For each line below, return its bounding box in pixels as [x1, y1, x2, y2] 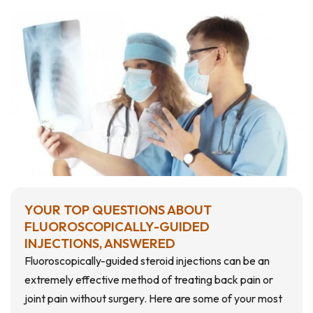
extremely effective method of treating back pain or [24, 272, 273, 286]
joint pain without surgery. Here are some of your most [24, 291, 282, 305]
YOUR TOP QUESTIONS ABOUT [24, 201, 212, 218]
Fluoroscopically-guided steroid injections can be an [24, 253, 270, 268]
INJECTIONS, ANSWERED [24, 234, 175, 252]
